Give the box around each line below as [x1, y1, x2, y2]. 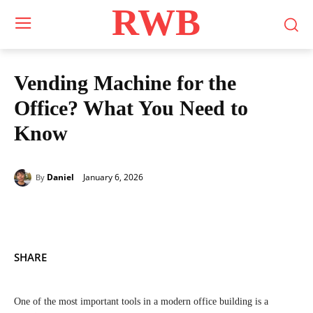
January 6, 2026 [83, 170, 143, 183]
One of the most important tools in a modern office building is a [14, 296, 268, 307]
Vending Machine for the [14, 71, 236, 94]
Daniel [47, 171, 74, 183]
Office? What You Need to [14, 96, 248, 119]
